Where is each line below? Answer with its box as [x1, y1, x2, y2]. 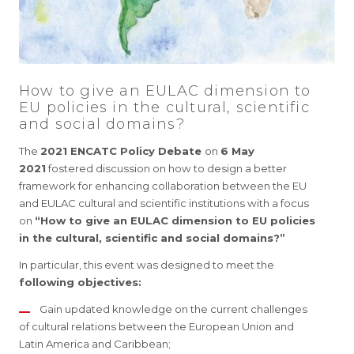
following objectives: [19, 276, 145, 288]
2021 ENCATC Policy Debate [40, 145, 205, 157]
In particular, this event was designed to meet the [19, 258, 274, 271]
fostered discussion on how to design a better [46, 162, 287, 175]
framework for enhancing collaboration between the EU [19, 179, 307, 192]
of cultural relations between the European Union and [19, 320, 294, 333]
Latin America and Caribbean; [19, 337, 171, 350]
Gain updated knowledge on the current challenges [40, 303, 308, 315]
